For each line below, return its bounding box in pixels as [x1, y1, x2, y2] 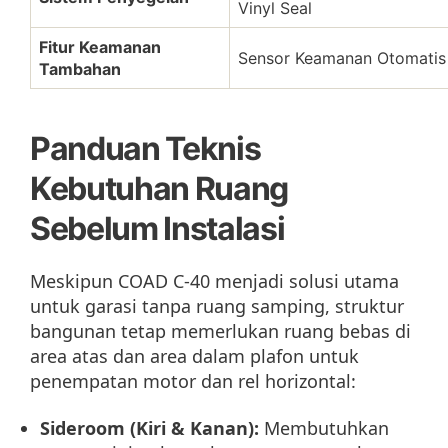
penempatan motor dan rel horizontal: [30, 368, 356, 393]
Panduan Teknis [30, 128, 261, 168]
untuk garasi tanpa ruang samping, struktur [30, 293, 404, 318]
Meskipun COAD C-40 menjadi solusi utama [30, 268, 399, 293]
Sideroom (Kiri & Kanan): [40, 416, 259, 441]
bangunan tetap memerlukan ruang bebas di [30, 318, 411, 343]
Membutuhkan [259, 416, 389, 441]
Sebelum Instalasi [30, 208, 285, 248]
